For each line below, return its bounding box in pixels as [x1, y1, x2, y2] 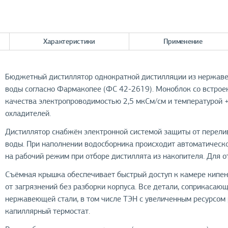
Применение [163, 37, 203, 46]
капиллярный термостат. [5, 206, 91, 216]
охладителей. [5, 108, 51, 119]
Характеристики [43, 37, 95, 46]
